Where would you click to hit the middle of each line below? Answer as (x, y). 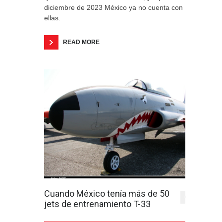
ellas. (64, 18)
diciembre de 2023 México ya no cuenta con (113, 7)
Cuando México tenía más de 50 (107, 194)
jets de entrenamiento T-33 (97, 204)
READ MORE (81, 42)
